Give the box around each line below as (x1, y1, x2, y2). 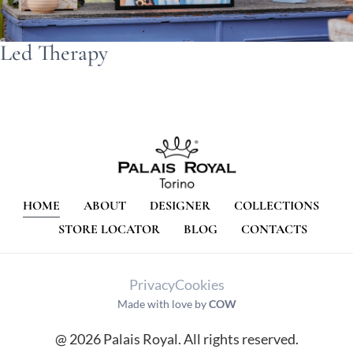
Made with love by (117, 297, 209, 311)
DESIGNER (149, 198, 210, 214)
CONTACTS (240, 221, 307, 238)
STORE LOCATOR (58, 221, 160, 238)
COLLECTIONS (233, 198, 319, 214)
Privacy (128, 276, 175, 294)
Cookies (174, 276, 225, 294)
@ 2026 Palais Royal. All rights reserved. (54, 330, 299, 348)
